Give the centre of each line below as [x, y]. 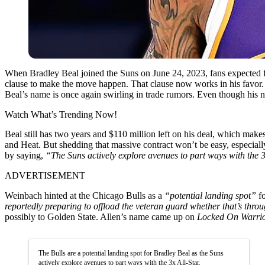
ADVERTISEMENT [45, 175]
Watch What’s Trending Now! [61, 114]
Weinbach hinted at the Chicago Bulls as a [83, 195]
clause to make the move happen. [67, 83]
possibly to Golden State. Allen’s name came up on [101, 216]
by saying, [25, 155]
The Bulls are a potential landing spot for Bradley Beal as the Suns [131, 253]
